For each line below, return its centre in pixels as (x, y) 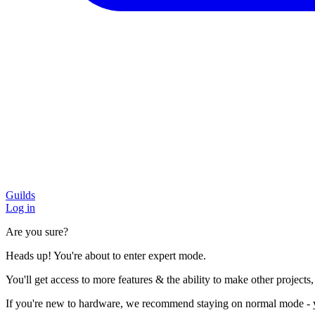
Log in (20, 208)
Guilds (20, 195)
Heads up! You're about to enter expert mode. (106, 256)
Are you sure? (37, 232)
